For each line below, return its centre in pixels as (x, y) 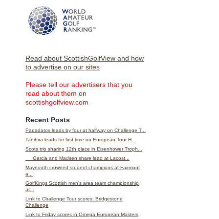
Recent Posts (48, 120)
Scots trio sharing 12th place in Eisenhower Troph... (84, 149)
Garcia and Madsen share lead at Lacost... (77, 158)
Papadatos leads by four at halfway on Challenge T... (86, 131)
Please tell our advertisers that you (79, 85)
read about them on (56, 94)
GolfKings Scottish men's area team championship (82, 183)
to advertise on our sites (63, 67)
